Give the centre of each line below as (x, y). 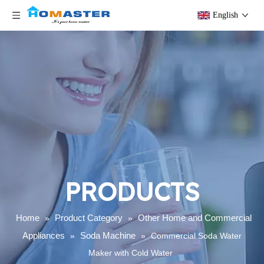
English (225, 15)
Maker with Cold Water (131, 253)
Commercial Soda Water (196, 236)
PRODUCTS (132, 192)
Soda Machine (108, 235)
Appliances (44, 235)
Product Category (88, 218)
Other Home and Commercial (194, 218)
